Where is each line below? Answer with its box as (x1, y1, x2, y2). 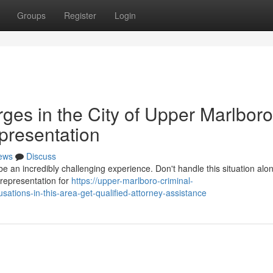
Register (64, 9, 96, 21)
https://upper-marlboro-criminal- (71, 174, 193, 186)
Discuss (26, 150, 56, 162)
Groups (17, 9, 46, 21)
